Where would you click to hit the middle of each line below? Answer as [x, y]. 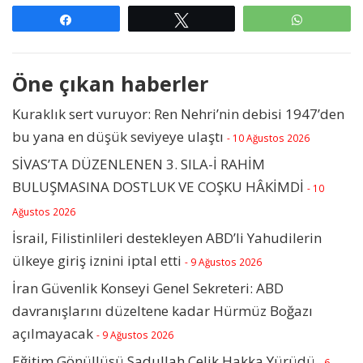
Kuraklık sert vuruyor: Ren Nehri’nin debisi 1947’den [178, 113]
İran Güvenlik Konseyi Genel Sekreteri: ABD [148, 288]
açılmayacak [53, 333]
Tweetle [218, 19]
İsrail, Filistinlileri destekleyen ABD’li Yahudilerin [167, 237]
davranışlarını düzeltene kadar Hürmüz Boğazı [162, 310]
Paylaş [98, 19]
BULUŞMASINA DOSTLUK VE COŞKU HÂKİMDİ [158, 186]
